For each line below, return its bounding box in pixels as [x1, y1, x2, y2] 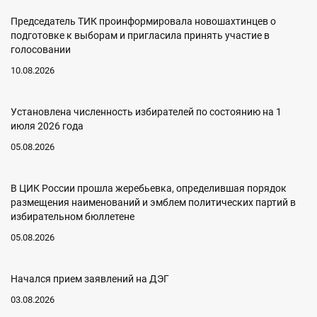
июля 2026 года [11, 120, 83, 132]
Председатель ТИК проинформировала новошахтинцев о [11, 16, 276, 27]
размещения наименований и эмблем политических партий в [11, 197, 296, 208]
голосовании [11, 44, 71, 55]
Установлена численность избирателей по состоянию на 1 [11, 106, 282, 117]
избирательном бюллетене [11, 211, 134, 222]
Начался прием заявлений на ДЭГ [11, 273, 169, 284]
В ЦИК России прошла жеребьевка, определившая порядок [11, 183, 287, 194]
